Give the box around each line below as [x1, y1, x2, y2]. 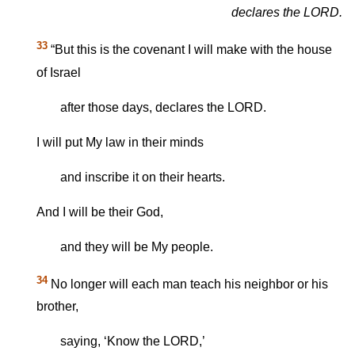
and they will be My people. [60, 239, 213, 254]
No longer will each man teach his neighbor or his [48, 277, 328, 292]
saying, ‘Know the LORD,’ [60, 334, 205, 349]
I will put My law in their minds [36, 135, 204, 149]
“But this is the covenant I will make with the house [48, 43, 332, 57]
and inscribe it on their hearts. [60, 170, 225, 184]
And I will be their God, [36, 204, 163, 219]
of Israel [36, 65, 81, 79]
